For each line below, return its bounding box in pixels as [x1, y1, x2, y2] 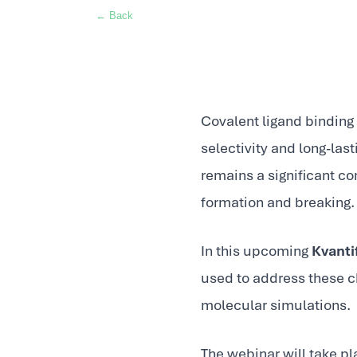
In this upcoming [201, 241, 312, 260]
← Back [96, 10, 133, 22]
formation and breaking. [201, 193, 355, 211]
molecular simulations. [201, 296, 351, 314]
